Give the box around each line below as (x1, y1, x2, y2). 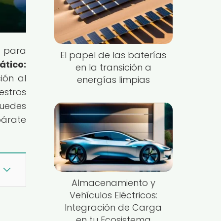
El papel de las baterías (60, 49, 167, 62)
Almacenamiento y (71, 176, 155, 189)
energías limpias (76, 74, 150, 86)
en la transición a (75, 61, 151, 74)
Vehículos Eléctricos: (69, 188, 157, 201)
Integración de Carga (65, 201, 162, 214)
